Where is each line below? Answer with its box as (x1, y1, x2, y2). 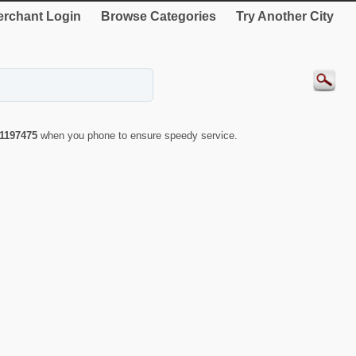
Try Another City (236, 10, 334, 23)
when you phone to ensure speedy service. (41, 129, 238, 141)
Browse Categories (101, 10, 216, 23)
